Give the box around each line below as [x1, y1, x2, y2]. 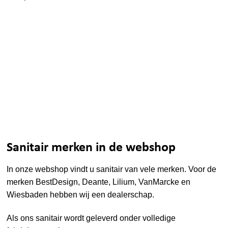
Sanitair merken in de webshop [7, 141, 176, 155]
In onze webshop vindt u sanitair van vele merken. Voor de [7, 164, 217, 174]
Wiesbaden [7, 190, 48, 199]
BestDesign [36, 177, 78, 186]
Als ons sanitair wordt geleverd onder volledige [7, 213, 176, 222]
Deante [82, 177, 109, 186]
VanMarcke [138, 177, 180, 186]
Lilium [112, 177, 135, 186]
